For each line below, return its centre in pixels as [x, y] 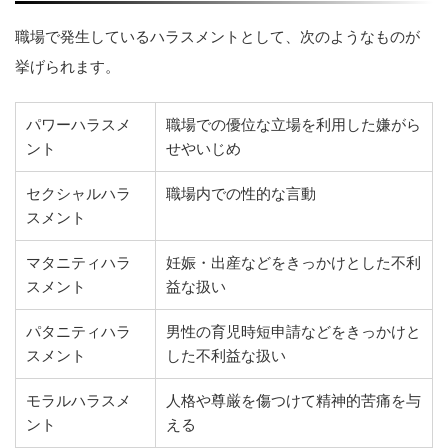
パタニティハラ [78, 332]
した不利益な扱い [226, 356]
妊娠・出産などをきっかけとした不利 [293, 263]
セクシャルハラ [78, 194]
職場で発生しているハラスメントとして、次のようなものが [217, 37]
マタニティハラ [78, 263]
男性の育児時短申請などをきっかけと [293, 332]
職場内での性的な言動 [241, 194]
